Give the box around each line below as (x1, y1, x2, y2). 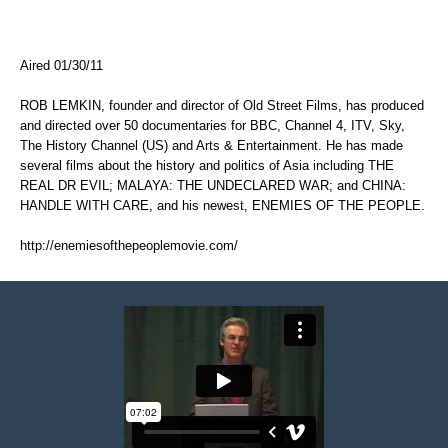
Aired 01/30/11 (20, 57, 103, 73)
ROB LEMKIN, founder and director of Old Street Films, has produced (20, 97, 424, 113)
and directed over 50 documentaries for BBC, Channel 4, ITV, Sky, (20, 117, 405, 133)
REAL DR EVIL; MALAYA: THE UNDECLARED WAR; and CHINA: (20, 177, 406, 193)
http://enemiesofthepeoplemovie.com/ (20, 237, 238, 253)
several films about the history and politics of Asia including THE (20, 157, 394, 173)
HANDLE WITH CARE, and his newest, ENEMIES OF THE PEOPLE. (20, 197, 425, 213)
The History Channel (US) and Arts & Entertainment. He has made (20, 137, 403, 153)
